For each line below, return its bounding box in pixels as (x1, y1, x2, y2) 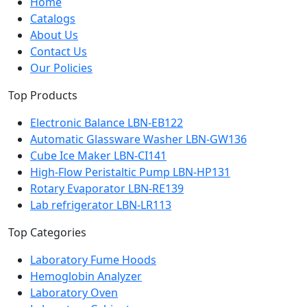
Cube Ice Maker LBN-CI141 (30, 147, 167, 163)
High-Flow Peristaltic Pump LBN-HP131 (30, 164, 230, 180)
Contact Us (30, 43, 87, 59)
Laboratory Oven (30, 284, 118, 300)
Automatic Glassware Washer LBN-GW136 (30, 131, 247, 147)
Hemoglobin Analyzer (30, 268, 142, 284)
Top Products (8, 87, 77, 103)
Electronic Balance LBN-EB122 (30, 114, 183, 130)
